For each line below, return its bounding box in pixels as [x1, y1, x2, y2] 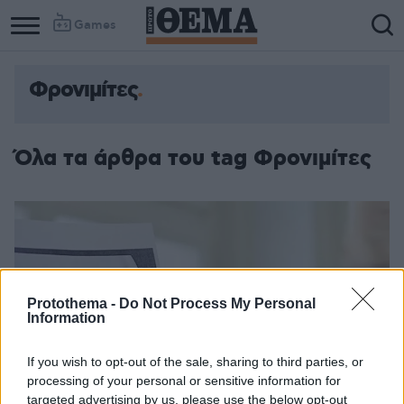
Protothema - [27, 295, 119, 311]
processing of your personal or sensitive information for [27, 372, 341, 388]
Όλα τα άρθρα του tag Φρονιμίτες [14, 144, 372, 173]
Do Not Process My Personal [119, 295, 316, 311]
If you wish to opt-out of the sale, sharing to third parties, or [27, 353, 363, 369]
